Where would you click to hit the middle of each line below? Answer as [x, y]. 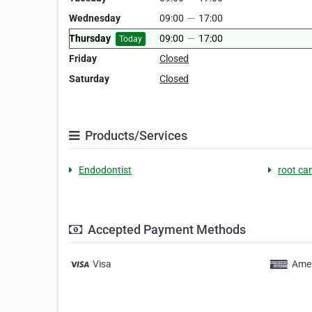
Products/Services [135, 135]
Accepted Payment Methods [165, 229]
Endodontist [105, 170]
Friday [83, 58]
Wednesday [95, 18]
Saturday [89, 79]
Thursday [90, 38]
